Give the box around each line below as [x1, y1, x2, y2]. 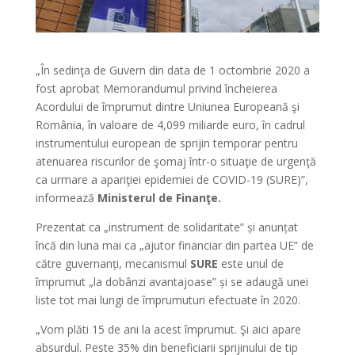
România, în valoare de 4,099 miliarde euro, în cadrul [35, 116, 305, 132]
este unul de [217, 255, 284, 271]
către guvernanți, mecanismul [35, 255, 190, 271]
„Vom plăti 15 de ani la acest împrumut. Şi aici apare [35, 321, 301, 337]
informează [35, 189, 97, 205]
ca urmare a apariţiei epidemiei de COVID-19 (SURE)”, [35, 171, 308, 187]
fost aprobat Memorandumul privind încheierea [35, 80, 277, 96]
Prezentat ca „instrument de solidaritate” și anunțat [35, 219, 298, 235]
